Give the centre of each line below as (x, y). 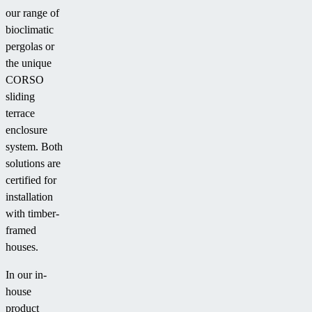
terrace (20, 114)
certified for (31, 180)
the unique (29, 63)
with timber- (32, 214)
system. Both (34, 147)
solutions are (33, 164)
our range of (32, 13)
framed (21, 231)
